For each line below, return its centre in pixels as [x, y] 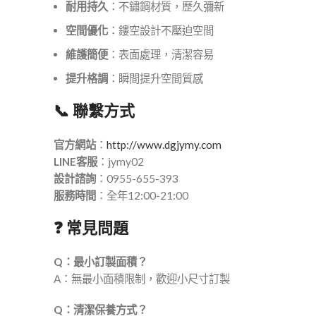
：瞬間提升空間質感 [156, 78]
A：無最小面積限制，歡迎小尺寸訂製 [142, 279]
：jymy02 [121, 162]
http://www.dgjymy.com [164, 145]
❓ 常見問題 [91, 228]
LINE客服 [75, 162]
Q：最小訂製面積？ [101, 262]
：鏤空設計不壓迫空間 [161, 30]
